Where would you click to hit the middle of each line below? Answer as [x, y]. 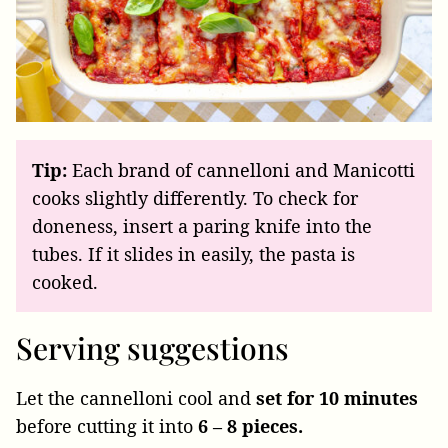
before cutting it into [107, 426]
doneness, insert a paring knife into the [202, 226]
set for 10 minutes [337, 398]
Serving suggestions [152, 348]
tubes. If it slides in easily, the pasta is [193, 254]
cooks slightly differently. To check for [195, 198]
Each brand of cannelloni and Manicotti [241, 170]
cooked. [65, 282]
